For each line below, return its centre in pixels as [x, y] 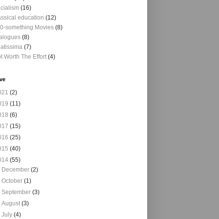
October [13, 181]
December [16, 170]
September [17, 192]
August [12, 203]
